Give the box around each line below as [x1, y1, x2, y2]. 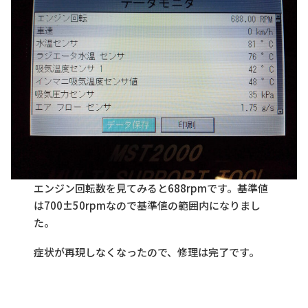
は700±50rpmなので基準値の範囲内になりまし [34, 197, 261, 212]
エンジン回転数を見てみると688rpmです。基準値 [34, 180, 269, 195]
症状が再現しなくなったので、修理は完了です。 [34, 244, 260, 259]
